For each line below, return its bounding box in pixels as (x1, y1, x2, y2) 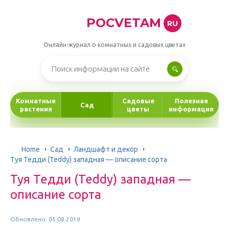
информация (169, 105, 214, 112)
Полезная (174, 97, 208, 104)
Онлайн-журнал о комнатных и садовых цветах (43, 41, 186, 48)
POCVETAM (86, 15, 161, 30)
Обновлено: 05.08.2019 (10, 216, 80, 222)
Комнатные (16, 97, 56, 104)
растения (19, 105, 52, 112)
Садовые (122, 97, 154, 104)
